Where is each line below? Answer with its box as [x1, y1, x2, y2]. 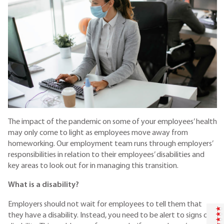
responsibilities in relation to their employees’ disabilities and [8, 150, 204, 159]
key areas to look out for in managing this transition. [8, 161, 178, 170]
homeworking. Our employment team [8, 139, 132, 148]
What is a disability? [8, 181, 79, 189]
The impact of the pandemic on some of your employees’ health [8, 117, 217, 126]
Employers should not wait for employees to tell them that [8, 200, 202, 208]
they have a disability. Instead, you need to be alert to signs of [8, 211, 211, 219]
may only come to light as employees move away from [8, 128, 188, 137]
